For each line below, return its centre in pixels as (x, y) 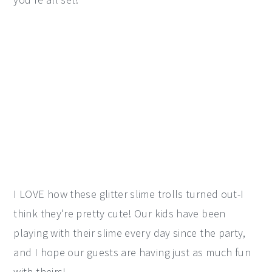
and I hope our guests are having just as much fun (132, 252)
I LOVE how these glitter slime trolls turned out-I (129, 194)
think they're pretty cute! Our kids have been (120, 213)
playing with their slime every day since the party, (130, 233)
